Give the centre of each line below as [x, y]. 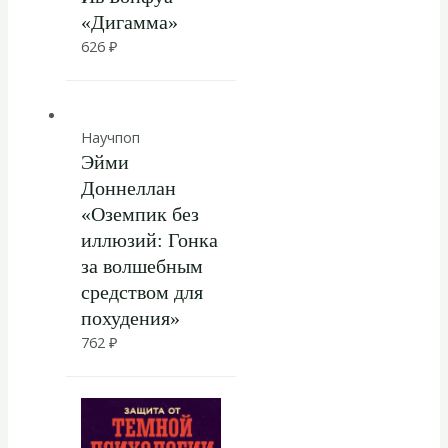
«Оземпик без [139, 213]
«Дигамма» [129, 21]
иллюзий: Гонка [149, 239]
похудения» [130, 317]
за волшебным [141, 265]
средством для [141, 291]
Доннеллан [128, 187]
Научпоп [110, 136]
